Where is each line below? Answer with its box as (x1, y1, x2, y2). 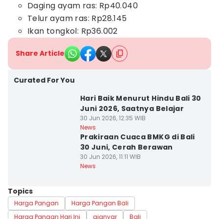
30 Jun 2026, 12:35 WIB (80, 114, 146, 122)
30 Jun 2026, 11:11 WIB (80, 153, 141, 161)
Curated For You (14, 75, 75, 85)
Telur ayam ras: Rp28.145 (27, 13, 127, 24)
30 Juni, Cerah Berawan (80, 142, 173, 152)
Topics (8, 186, 33, 196)
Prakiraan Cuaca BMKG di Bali (80, 132, 195, 142)
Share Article (16, 48, 65, 58)
